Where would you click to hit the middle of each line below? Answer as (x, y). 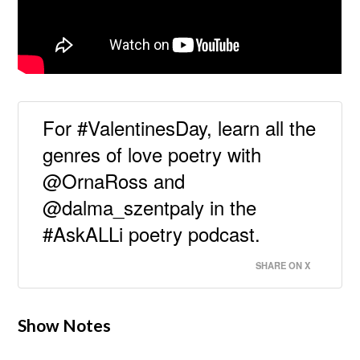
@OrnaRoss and (114, 180)
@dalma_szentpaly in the (150, 207)
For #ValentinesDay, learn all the (180, 127)
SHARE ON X (282, 265)
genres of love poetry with (152, 153)
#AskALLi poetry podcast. (152, 233)
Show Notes (65, 325)
